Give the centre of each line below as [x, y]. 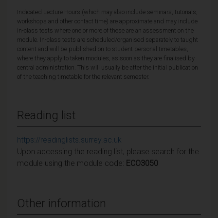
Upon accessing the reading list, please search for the [108, 151]
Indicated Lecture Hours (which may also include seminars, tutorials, [107, 12]
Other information [62, 203]
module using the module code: [72, 163]
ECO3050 [142, 163]
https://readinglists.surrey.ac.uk [69, 140]
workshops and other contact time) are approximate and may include [107, 21]
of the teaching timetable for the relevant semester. [83, 76]
